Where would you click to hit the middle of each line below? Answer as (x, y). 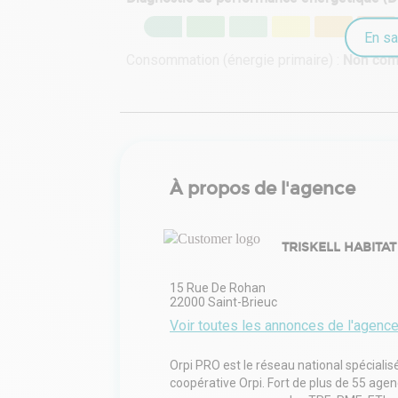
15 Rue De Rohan (218, 287)
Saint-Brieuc (243, 302)
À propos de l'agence (263, 188)
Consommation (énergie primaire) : (235, 60)
